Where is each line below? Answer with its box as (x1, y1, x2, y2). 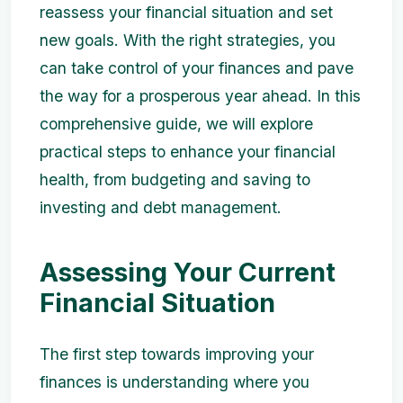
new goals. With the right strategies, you (40, 31, 336, 49)
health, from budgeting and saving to (40, 170, 310, 189)
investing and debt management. (40, 198, 282, 217)
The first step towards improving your (40, 345, 314, 363)
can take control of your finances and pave (40, 58, 354, 77)
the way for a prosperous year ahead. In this (40, 86, 361, 105)
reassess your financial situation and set (40, 3, 333, 22)
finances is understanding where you (40, 372, 309, 391)
